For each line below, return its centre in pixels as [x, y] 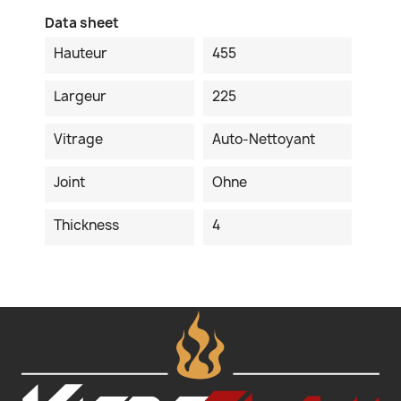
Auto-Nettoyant [263, 139]
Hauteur [81, 53]
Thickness [86, 225]
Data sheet [82, 23]
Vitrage [78, 139]
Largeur [80, 96]
